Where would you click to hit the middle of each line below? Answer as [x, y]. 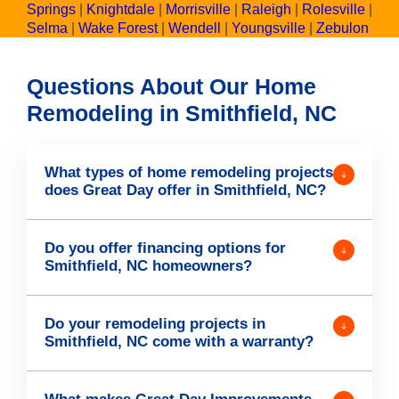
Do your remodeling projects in [155, 323]
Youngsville [269, 28]
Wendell [195, 28]
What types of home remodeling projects [189, 172]
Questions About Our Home [171, 86]
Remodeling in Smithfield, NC [182, 113]
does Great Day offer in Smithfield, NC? [185, 190]
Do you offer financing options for [165, 248]
